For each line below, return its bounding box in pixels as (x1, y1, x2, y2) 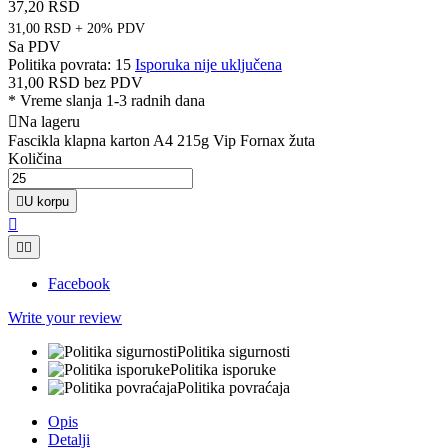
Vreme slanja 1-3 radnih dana (20, 91, 205, 109)
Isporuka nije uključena (135, 55, 282, 73)
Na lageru (18, 112, 80, 130)
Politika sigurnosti (177, 342, 290, 360)
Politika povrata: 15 (8, 55, 131, 73)
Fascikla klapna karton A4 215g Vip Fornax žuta (8, 131, 315, 149)
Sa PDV (8, 37, 61, 55)
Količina (8, 149, 62, 167)
